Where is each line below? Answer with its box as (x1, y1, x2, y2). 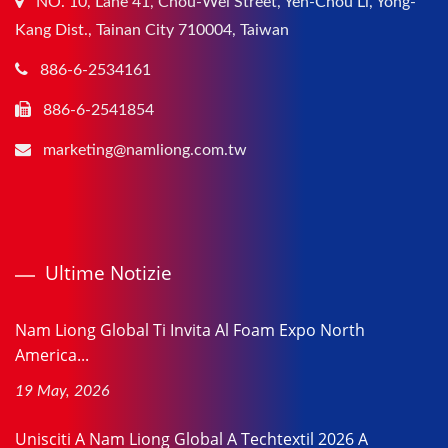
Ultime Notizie (45, 259, 172, 286)
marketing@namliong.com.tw (43, 141, 247, 158)
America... (15, 343, 89, 366)
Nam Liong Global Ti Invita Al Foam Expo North (15, 318, 365, 341)
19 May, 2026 (15, 382, 110, 399)
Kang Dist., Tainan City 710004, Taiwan (15, 21, 289, 38)
